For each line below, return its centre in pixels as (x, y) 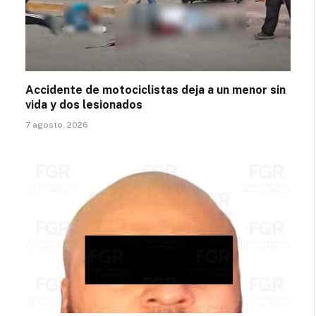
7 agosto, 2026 (57, 124)
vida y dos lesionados (84, 104)
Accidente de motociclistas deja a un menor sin (156, 90)
